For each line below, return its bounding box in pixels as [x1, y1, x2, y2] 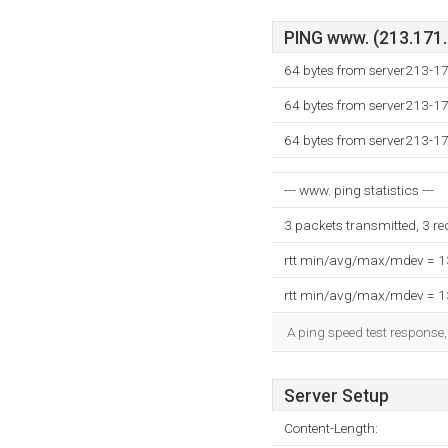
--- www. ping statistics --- [284, 182, 434, 198]
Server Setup [284, 386, 389, 406]
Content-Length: [284, 420, 378, 436]
